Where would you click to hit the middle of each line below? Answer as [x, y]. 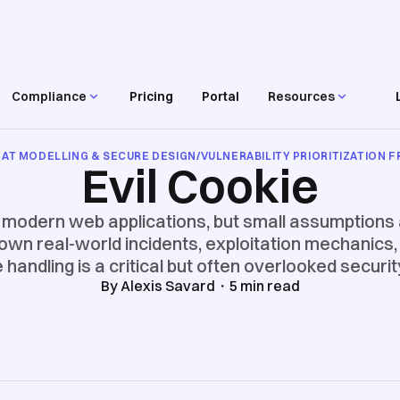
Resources [302, 96]
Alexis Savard [167, 286]
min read [268, 286]
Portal [221, 96]
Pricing [152, 96]
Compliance [50, 96]
